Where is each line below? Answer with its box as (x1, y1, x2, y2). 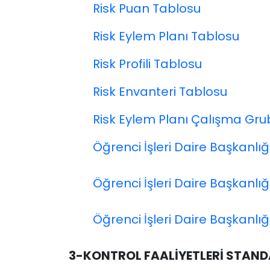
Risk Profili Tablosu (93, 55, 202, 73)
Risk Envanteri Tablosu (93, 83, 227, 101)
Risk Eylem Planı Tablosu (93, 28, 239, 45)
